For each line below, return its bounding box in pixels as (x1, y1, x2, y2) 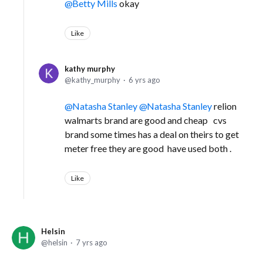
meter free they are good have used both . (65, 143, 231, 154)
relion (212, 100, 238, 112)
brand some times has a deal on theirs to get (65, 129, 239, 140)
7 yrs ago (76, 238, 107, 248)
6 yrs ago (129, 75, 160, 85)
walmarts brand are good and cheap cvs (65, 114, 227, 126)
